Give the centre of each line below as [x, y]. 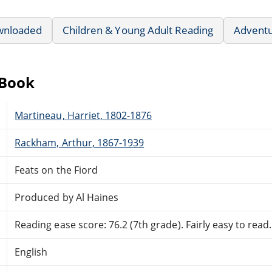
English [31, 252]
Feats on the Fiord [56, 170]
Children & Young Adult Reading [138, 30]
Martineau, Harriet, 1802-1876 [83, 115]
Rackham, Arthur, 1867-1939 [80, 142]
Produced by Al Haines [66, 197]
